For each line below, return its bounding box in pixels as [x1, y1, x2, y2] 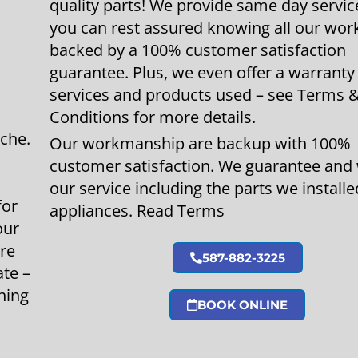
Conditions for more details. [50, 105, 256, 128]
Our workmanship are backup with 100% [50, 132, 351, 154]
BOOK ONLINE [197, 296, 288, 312]
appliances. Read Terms [50, 199, 225, 221]
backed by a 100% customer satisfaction [50, 38, 346, 61]
